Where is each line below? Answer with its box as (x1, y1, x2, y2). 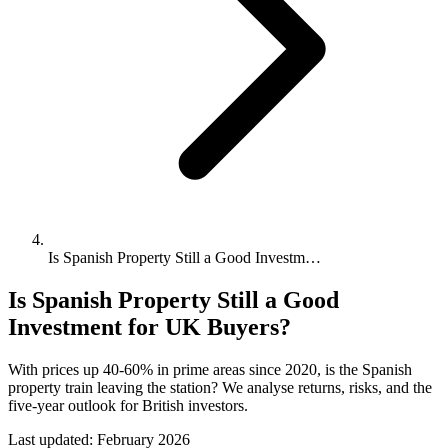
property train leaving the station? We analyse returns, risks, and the (8, 378, 432, 396)
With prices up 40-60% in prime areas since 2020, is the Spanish (8, 360, 412, 378)
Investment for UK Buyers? (8, 313, 291, 340)
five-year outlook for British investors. (8, 396, 248, 414)
